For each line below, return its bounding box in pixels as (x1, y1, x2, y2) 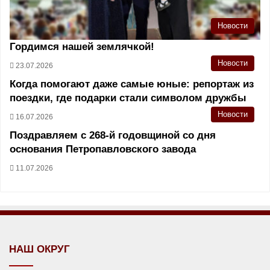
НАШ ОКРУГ (9, 243, 70, 255)
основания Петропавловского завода (10, 143, 196, 155)
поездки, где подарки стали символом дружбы (10, 92, 246, 104)
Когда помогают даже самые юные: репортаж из (10, 78, 254, 90)
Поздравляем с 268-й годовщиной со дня (10, 129, 216, 141)
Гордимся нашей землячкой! (10, 40, 154, 52)
